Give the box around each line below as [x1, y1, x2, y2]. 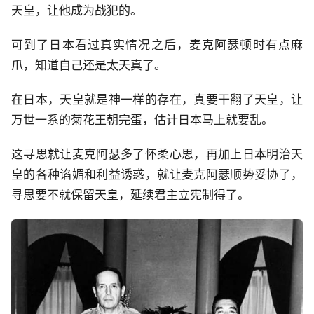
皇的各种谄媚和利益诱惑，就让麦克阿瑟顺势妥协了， [11, 168, 303, 182]
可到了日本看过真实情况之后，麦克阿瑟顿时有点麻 [11, 38, 303, 53]
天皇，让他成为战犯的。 [11, 4, 142, 18]
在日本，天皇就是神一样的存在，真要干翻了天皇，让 [11, 93, 303, 107]
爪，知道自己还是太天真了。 [11, 58, 166, 73]
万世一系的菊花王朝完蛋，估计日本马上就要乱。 [11, 113, 273, 128]
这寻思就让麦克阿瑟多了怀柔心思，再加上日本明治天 [11, 147, 303, 162]
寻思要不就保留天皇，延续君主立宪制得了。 [11, 188, 250, 203]
